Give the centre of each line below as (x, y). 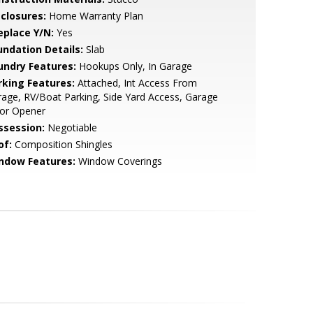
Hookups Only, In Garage (134, 66)
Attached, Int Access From (136, 83)
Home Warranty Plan (94, 16)
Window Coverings (118, 161)
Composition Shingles (62, 144)
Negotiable (71, 128)
